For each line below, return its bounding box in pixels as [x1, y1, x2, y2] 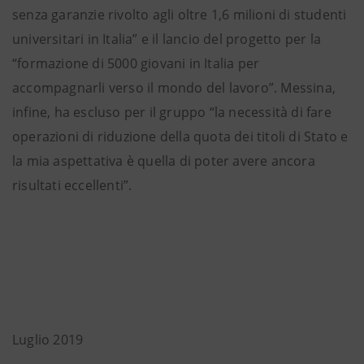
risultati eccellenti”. [12, 176, 132, 194]
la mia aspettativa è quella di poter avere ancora [12, 152, 315, 170]
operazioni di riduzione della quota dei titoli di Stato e [12, 128, 349, 145]
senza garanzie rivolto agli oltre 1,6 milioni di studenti [12, 6, 347, 24]
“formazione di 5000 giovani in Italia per [12, 54, 260, 72]
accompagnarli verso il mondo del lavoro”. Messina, [12, 79, 336, 97]
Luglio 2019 [12, 331, 84, 349]
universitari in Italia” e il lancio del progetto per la [12, 30, 322, 48]
